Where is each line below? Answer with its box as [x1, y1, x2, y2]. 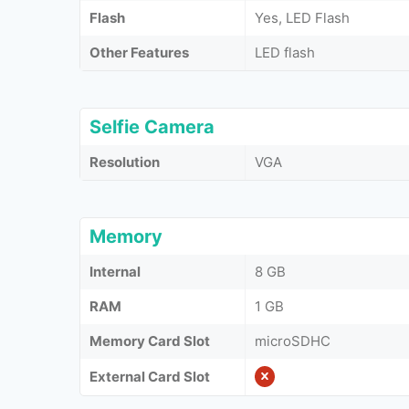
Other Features [89, 44, 189, 61]
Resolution [89, 153, 160, 171]
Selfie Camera [89, 116, 215, 138]
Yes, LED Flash [255, 9, 350, 26]
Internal [89, 263, 141, 280]
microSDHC [255, 332, 330, 350]
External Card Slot [89, 368, 210, 385]
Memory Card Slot [89, 332, 210, 350]
